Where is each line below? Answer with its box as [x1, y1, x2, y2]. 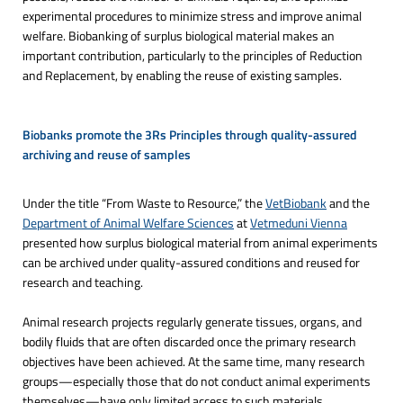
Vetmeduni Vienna [250, 212, 347, 232]
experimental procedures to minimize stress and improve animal [22, 5, 362, 25]
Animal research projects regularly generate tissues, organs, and [22, 311, 362, 331]
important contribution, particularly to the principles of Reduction [22, 45, 363, 65]
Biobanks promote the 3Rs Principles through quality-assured [22, 124, 360, 144]
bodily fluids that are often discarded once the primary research [22, 331, 356, 351]
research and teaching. [22, 272, 143, 291]
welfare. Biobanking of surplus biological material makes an [22, 25, 335, 45]
